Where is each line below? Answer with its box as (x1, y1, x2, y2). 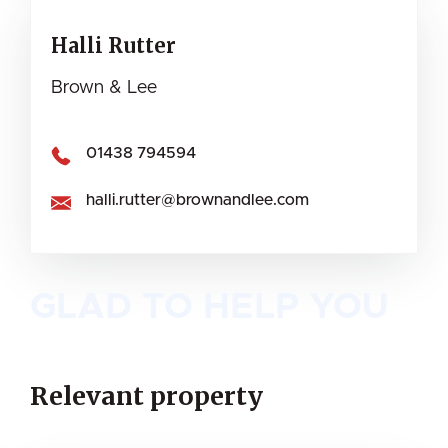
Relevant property (30, 380, 263, 413)
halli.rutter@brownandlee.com (86, 191, 309, 208)
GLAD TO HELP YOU (30, 289, 388, 326)
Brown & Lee (51, 79, 157, 98)
